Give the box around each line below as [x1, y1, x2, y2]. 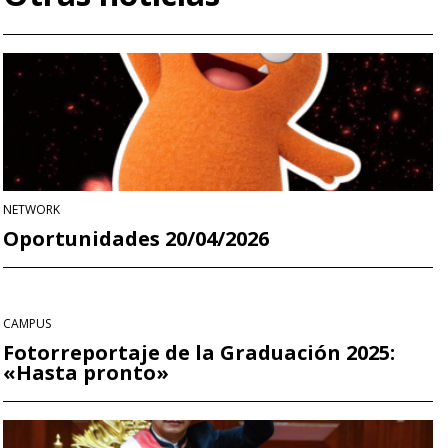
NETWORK [3, 200, 60, 218]
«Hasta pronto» [3, 358, 169, 386]
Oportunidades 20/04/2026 [3, 224, 269, 252]
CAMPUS [3, 314, 51, 332]
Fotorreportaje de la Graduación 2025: [3, 338, 395, 366]
